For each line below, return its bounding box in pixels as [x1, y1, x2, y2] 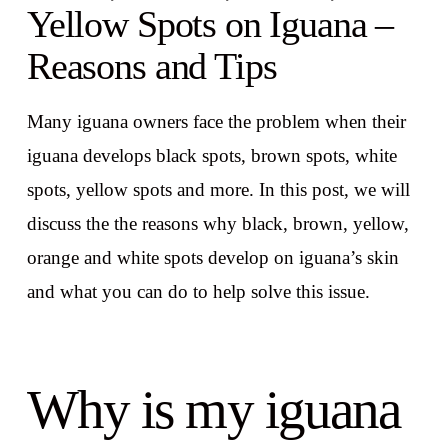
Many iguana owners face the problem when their [26, 110, 406, 132]
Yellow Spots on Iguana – [26, 3, 394, 46]
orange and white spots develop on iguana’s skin [26, 246, 399, 268]
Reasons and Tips [26, 45, 277, 88]
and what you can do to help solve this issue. [26, 280, 370, 302]
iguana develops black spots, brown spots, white [26, 144, 397, 166]
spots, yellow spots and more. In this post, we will [26, 178, 410, 200]
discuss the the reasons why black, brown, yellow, [26, 212, 409, 234]
